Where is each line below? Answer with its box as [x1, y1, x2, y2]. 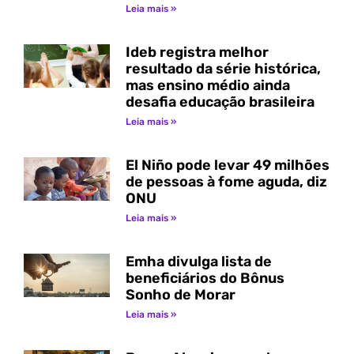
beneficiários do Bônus [125, 269, 284, 288]
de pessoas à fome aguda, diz [125, 173, 327, 191]
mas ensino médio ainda [125, 77, 290, 95]
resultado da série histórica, [125, 60, 321, 78]
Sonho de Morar [125, 286, 235, 304]
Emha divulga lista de [125, 253, 272, 271]
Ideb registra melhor [125, 43, 269, 62]
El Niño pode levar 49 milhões [125, 156, 330, 175]
